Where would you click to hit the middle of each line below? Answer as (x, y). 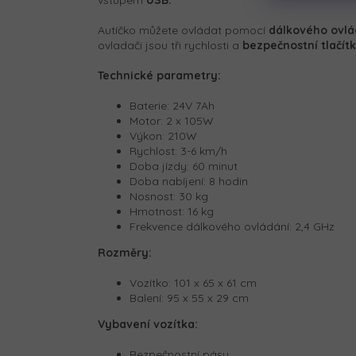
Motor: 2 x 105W (173, 121)
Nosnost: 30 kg (169, 197)
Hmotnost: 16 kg (172, 212)
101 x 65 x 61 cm (215, 283)
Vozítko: (152, 283)
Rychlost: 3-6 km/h (178, 151)
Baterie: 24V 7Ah (172, 106)
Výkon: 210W (163, 136)
